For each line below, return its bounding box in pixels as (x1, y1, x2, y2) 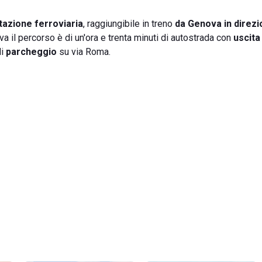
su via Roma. (57, 46, 111, 57)
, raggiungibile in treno (83, 18, 175, 29)
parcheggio (6, 46, 57, 57)
